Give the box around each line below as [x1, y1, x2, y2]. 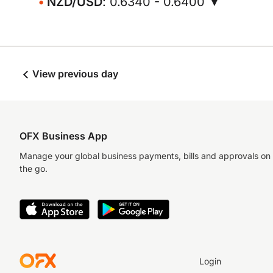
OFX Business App [19, 130, 107, 142]
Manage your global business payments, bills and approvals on [19, 151, 271, 161]
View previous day [30, 68, 118, 80]
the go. [19, 163, 48, 174]
